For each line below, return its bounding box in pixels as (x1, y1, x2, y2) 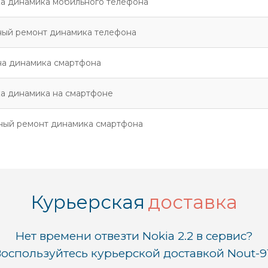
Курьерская (31, 191, 145, 214)
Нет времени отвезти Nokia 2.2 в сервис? (15, 229, 253, 243)
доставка (148, 191, 237, 214)
